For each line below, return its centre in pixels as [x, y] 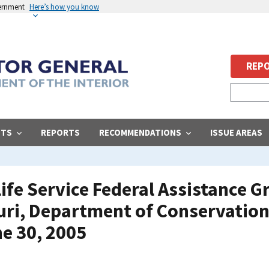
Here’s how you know [64, 7]
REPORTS [60, 132]
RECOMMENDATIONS [140, 132]
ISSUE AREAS [236, 132]
